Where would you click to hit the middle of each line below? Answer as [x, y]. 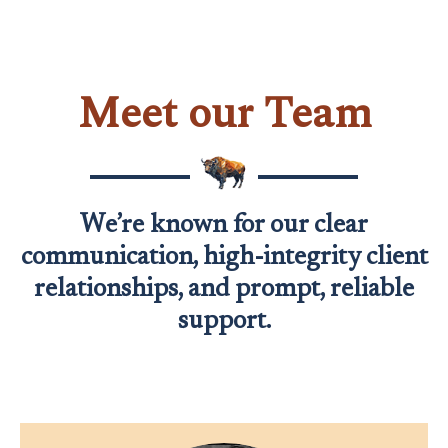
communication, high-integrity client [224, 258]
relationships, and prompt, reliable [224, 290]
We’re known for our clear [224, 226]
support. [224, 322]
